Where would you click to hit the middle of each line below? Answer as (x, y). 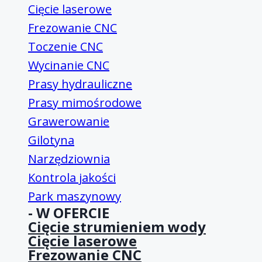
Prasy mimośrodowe (85, 102)
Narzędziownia (69, 158)
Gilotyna (51, 140)
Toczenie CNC (65, 46)
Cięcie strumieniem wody (117, 226)
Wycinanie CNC (69, 65)
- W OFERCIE (69, 212)
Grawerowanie (69, 121)
